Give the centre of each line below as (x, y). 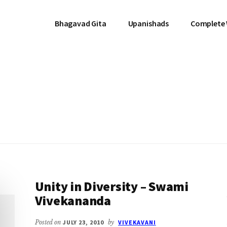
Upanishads (148, 23)
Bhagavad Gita (80, 23)
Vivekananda (73, 200)
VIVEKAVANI (137, 222)
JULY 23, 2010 (83, 222)
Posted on (49, 222)
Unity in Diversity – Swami (111, 186)
